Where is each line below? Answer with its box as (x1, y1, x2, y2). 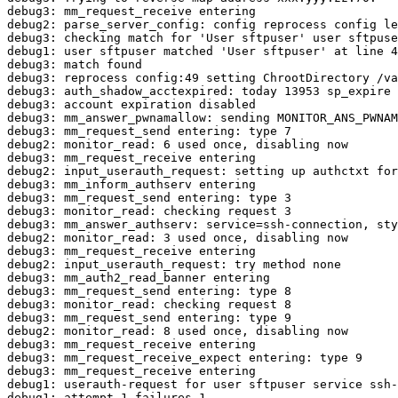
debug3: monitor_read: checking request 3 (7, 204, 291, 219)
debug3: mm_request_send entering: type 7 (7, 124, 291, 139)
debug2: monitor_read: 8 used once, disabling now (7, 324, 348, 338)
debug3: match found (7, 58, 142, 72)
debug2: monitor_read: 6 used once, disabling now (7, 138, 348, 152)
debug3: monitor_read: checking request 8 (7, 298, 291, 312)
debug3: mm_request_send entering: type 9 (7, 311, 291, 325)
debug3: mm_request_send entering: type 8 (7, 284, 291, 298)
